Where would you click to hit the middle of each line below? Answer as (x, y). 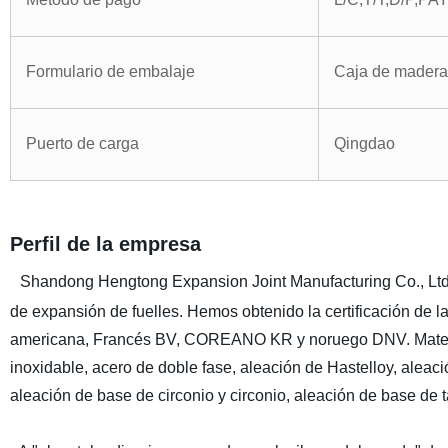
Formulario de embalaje (110, 71)
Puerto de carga (82, 143)
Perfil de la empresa (105, 244)
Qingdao (364, 143)
